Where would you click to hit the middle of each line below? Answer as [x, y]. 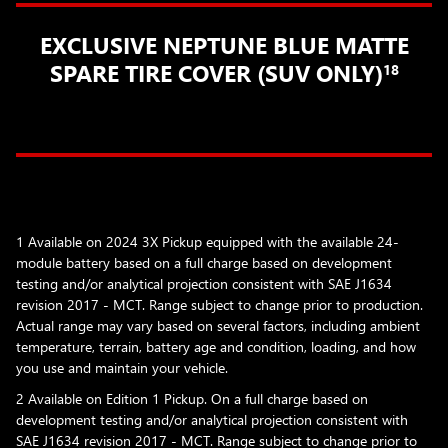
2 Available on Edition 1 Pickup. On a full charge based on [192, 398]
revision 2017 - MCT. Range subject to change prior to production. [219, 304]
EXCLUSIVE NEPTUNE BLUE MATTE [224, 44]
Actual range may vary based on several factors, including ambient [218, 325]
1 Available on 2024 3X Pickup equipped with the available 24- [207, 241]
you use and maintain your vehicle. [124, 367]
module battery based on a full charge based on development [204, 262]
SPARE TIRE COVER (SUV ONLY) [216, 72]
